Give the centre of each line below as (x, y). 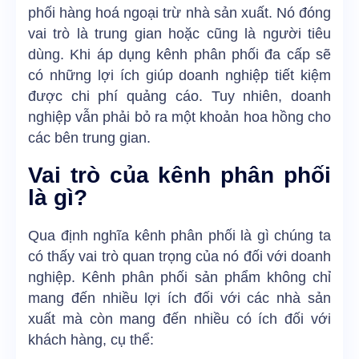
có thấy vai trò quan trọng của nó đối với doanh (179, 257)
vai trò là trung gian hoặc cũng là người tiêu (179, 34)
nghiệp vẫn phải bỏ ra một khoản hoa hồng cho (179, 117)
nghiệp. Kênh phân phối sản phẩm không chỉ (179, 278)
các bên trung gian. (89, 138)
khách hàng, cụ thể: (91, 340)
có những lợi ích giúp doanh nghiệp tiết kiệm (179, 76)
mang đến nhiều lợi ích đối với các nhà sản (179, 298)
